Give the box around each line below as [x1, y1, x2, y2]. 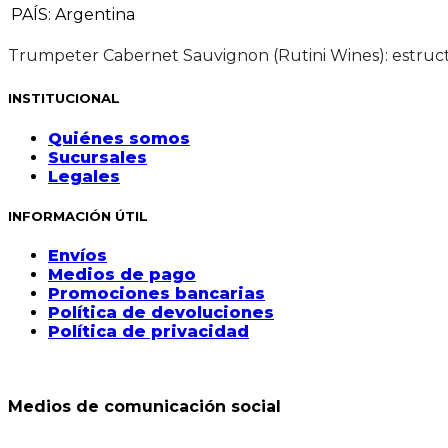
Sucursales [48, 147, 147, 167]
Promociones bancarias [48, 283, 265, 303]
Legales [48, 166, 120, 186]
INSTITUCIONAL [8, 90, 120, 107]
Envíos [48, 245, 107, 265]
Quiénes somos [48, 128, 190, 148]
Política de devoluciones [48, 302, 274, 322]
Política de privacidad [48, 321, 249, 341]
